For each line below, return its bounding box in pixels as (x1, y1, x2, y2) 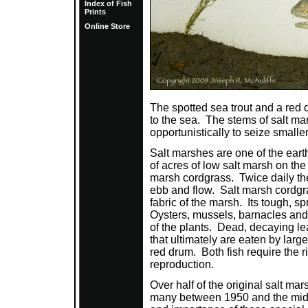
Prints (85, 8, 106, 16)
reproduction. (150, 258, 214, 270)
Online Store (85, 22, 130, 30)
